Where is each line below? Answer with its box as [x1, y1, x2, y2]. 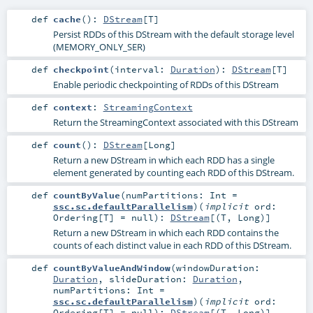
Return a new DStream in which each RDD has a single [52, 154, 275, 167]
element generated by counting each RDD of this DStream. [52, 166, 294, 180]
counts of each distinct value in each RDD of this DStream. [52, 239, 291, 252]
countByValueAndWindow [52, 262, 170, 274]
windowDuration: [175, 262, 260, 274]
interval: [114, 63, 170, 75]
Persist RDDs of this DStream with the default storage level [52, 27, 294, 41]
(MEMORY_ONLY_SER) [52, 40, 145, 53]
